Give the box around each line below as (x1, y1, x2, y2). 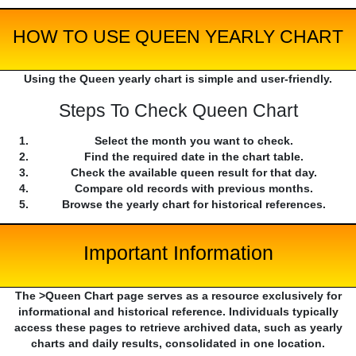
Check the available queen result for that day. (71, 166, 317, 180)
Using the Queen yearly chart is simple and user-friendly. (24, 72, 332, 86)
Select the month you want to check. (95, 134, 293, 148)
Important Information (83, 242, 273, 265)
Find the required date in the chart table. (84, 150, 304, 164)
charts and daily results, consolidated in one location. (31, 337, 325, 350)
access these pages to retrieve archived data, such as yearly (14, 321, 342, 335)
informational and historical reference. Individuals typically (17, 305, 339, 319)
